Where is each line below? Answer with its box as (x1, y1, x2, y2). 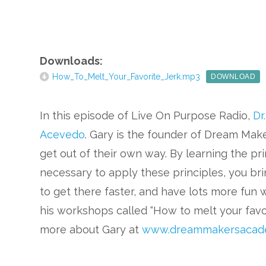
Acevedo (40, 128, 85, 141)
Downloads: (40, 55, 103, 67)
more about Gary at (40, 223, 142, 236)
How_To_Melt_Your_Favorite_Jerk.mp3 (52, 72, 201, 81)
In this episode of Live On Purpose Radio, (40, 109, 254, 122)
